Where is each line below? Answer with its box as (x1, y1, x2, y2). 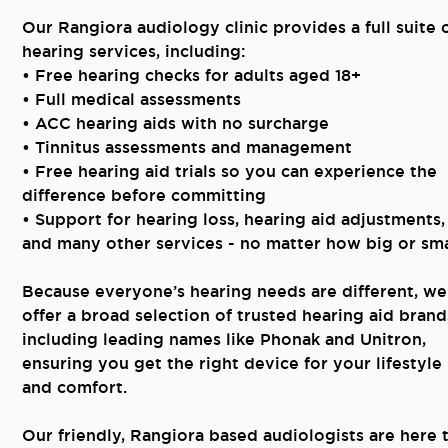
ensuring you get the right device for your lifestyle (22, 353, 442, 374)
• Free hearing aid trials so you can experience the (22, 161, 437, 182)
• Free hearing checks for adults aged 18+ (22, 65, 361, 86)
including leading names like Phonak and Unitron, (22, 329, 426, 350)
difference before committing (22, 185, 266, 206)
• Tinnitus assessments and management (22, 137, 352, 158)
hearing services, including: (22, 41, 245, 62)
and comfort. (22, 377, 127, 398)
